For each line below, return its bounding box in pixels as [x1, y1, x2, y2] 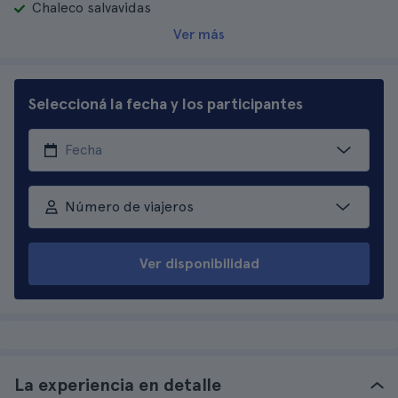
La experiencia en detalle [14, 374, 221, 395]
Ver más [173, 26, 225, 43]
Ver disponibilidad [139, 255, 259, 272]
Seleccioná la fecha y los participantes [28, 94, 303, 113]
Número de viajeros [64, 198, 194, 215]
